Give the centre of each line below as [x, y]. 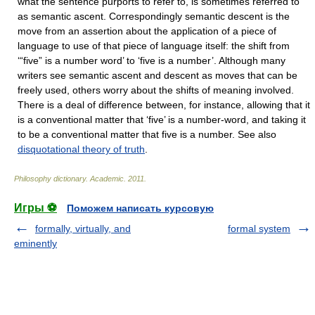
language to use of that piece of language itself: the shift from [154, 46]
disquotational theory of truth [81, 149]
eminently [36, 243]
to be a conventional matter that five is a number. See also [147, 134]
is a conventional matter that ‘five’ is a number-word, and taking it [162, 120]
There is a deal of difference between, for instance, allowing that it [164, 105]
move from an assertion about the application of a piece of [147, 31]
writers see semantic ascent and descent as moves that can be [157, 75]
